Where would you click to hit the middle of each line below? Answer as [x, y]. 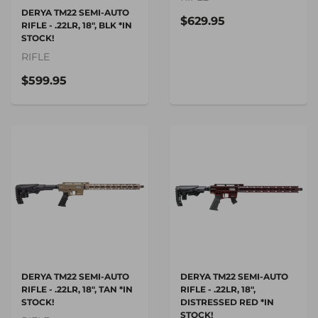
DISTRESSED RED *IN [227, 302]
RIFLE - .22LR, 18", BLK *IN [77, 25]
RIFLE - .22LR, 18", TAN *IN [77, 289]
